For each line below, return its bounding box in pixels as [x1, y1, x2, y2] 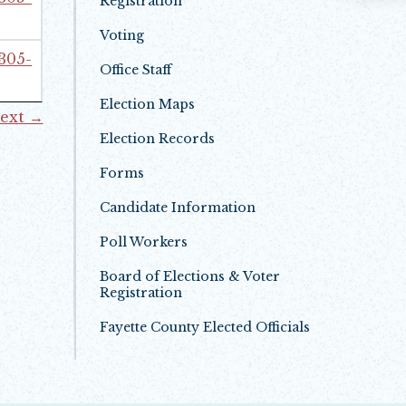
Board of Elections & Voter [99, 268, 280, 285]
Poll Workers [99, 234, 188, 250]
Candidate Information [99, 199, 256, 216]
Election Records [99, 130, 215, 147]
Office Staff [99, 62, 171, 78]
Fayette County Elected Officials [99, 319, 310, 335]
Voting [99, 27, 144, 43]
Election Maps [99, 96, 195, 112]
